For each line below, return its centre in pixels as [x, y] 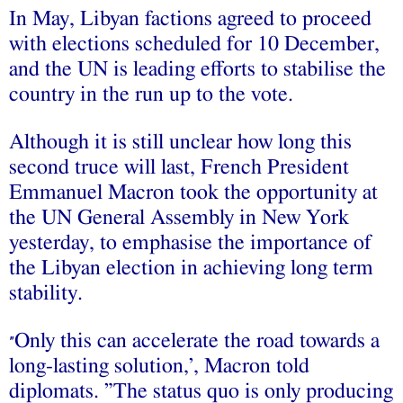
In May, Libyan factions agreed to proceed [190, 18]
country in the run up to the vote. [151, 94]
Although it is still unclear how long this [180, 142]
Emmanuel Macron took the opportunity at [193, 192]
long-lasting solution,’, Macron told [159, 366]
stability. [46, 293]
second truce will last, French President [179, 167]
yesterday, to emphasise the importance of [191, 242]
